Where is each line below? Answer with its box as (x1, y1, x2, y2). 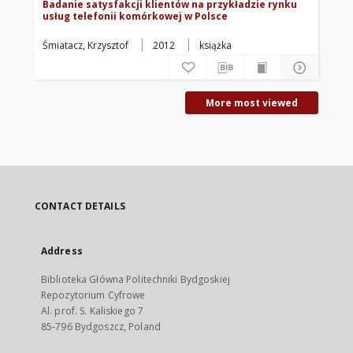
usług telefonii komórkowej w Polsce (43, 9, 228, 23)
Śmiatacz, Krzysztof (43, 39, 128, 52)
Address (41, 244, 83, 258)
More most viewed (206, 95, 298, 110)
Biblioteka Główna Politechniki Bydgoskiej (41, 273, 230, 286)
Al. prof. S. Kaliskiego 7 (41, 304, 143, 318)
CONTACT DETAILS (35, 199, 125, 213)
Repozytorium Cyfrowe (41, 288, 146, 302)
